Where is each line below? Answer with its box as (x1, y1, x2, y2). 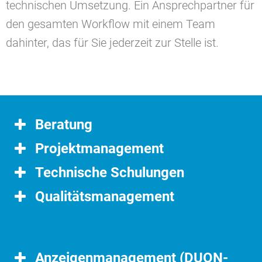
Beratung (35, 116, 92, 133)
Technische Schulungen (35, 164, 184, 181)
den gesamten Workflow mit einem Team (6, 17, 215, 31)
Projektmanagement (35, 140, 164, 157)
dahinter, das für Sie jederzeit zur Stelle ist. (6, 36, 219, 50)
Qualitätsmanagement (35, 188, 174, 205)
